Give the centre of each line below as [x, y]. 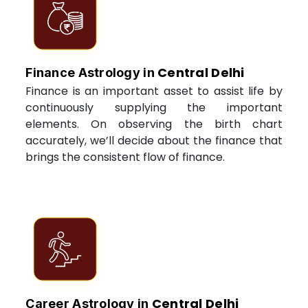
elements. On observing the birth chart [154, 124]
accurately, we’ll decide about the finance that [154, 140]
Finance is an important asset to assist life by [154, 91]
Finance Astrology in [92, 72]
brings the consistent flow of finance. [125, 157]
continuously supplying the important [154, 107]
